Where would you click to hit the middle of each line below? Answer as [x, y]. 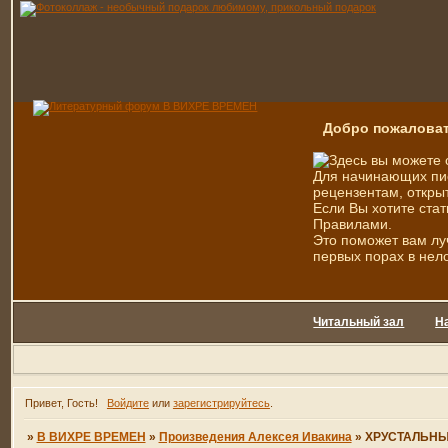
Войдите [127, 403]
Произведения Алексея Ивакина [255, 437]
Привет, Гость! [62, 403]
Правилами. [353, 224]
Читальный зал [359, 322]
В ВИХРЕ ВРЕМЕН [91, 437]
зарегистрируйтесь [221, 403]
